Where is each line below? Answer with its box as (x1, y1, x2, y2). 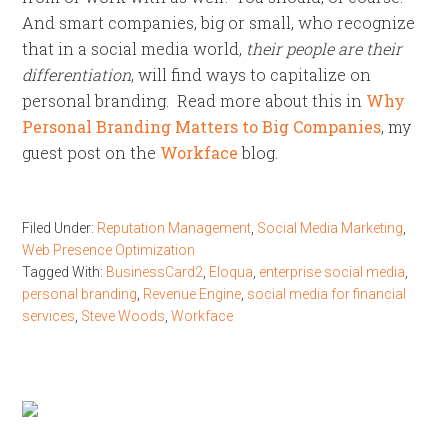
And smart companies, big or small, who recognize (22, 12, 416, 33)
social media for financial (247, 286, 407, 302)
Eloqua (209, 264, 254, 280)
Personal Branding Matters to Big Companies (22, 116, 382, 137)
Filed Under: (22, 220, 98, 236)
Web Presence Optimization (22, 242, 196, 258)
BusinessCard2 (106, 264, 204, 280)
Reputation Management (97, 220, 252, 236)
